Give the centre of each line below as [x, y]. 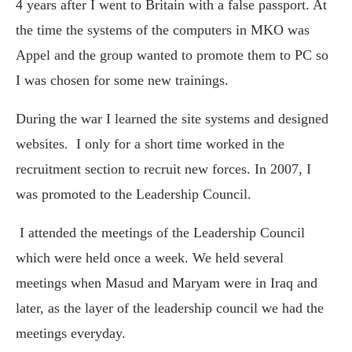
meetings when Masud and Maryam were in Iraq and [167, 282]
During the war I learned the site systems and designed [172, 118]
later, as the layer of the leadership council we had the [170, 308]
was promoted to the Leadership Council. [134, 194]
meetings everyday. [71, 333]
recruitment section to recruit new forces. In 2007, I [163, 169]
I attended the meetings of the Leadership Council [162, 232]
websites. [44, 143]
